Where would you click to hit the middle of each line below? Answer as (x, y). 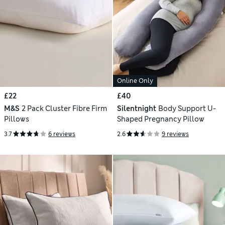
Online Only (135, 81)
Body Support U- (187, 109)
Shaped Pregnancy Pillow (161, 119)
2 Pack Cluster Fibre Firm (64, 109)
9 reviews (175, 134)
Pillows (17, 119)
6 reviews (62, 134)
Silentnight (137, 109)
